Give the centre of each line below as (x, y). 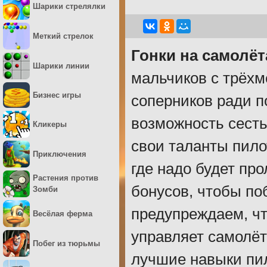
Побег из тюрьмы (66, 243)
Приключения (60, 154)
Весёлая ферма (63, 213)
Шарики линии (61, 66)
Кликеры (50, 124)
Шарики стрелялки (69, 6)
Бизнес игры (57, 95)
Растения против (66, 178)
